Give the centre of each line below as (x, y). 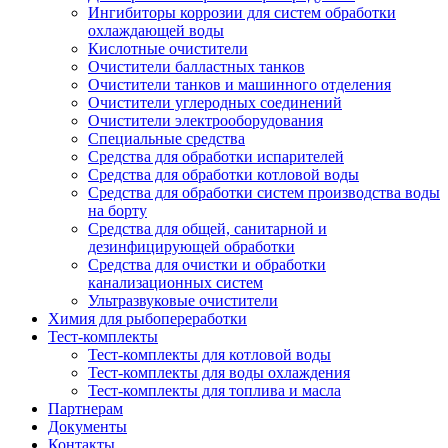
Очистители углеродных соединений (215, 103)
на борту (117, 211)
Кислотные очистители (168, 49)
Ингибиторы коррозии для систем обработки (242, 13)
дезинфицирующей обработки (191, 247)
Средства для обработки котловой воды (223, 175)
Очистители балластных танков (196, 67)
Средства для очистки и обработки (207, 265)
